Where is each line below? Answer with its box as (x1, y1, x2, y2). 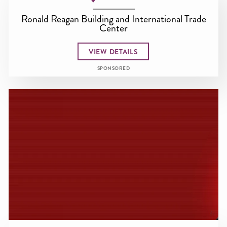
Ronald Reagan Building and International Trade (21, 12, 206, 26)
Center (99, 21, 128, 35)
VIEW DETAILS (89, 46, 138, 57)
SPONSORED (97, 65, 130, 72)
